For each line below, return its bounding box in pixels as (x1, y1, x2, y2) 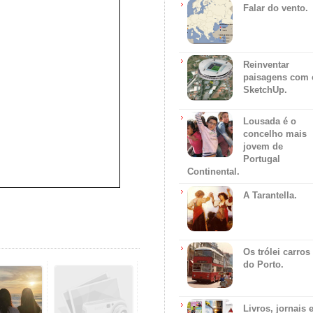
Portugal (243, 154, 280, 164)
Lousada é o (243, 116, 296, 126)
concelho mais (243, 129, 307, 139)
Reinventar (243, 59, 289, 70)
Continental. (187, 166, 240, 177)
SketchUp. (243, 85, 287, 95)
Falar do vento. (243, 3, 308, 13)
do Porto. (243, 259, 284, 270)
